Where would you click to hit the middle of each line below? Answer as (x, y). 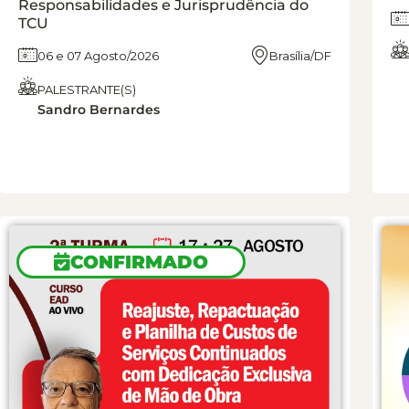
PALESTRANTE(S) (87, 89)
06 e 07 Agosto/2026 (98, 55)
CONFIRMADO (139, 262)
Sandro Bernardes (99, 109)
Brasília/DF (301, 55)
